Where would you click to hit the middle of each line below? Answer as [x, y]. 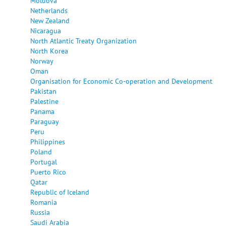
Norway [42, 61]
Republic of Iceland [60, 192]
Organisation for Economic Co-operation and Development [121, 81]
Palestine [44, 101]
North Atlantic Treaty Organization [83, 40]
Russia [40, 212]
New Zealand [50, 20]
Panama [42, 111]
